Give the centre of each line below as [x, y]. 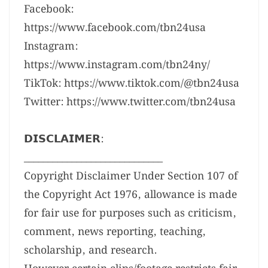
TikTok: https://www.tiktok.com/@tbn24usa [132, 84]
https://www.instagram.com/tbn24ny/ [117, 65]
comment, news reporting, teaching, [115, 232]
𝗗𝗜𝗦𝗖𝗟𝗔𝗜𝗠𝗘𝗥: [64, 139]
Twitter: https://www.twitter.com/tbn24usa [130, 102]
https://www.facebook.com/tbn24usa [115, 28]
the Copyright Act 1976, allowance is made [130, 195]
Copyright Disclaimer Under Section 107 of [131, 176]
